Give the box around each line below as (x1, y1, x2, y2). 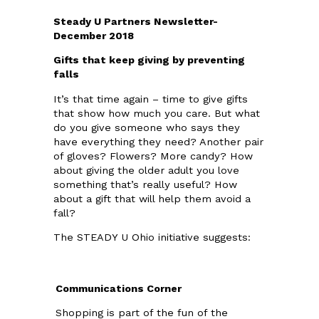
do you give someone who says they (53, 121, 240, 134)
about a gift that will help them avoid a (53, 192, 251, 205)
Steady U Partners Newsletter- (53, 15, 218, 28)
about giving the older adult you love (53, 164, 239, 177)
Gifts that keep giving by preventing (53, 54, 245, 67)
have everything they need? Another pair (53, 135, 263, 148)
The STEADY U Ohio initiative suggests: (53, 231, 251, 244)
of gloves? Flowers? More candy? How (53, 150, 253, 162)
